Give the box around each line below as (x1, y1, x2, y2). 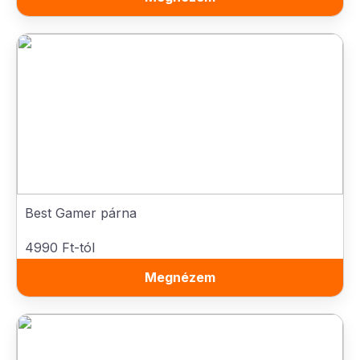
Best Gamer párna (25, 205, 137, 221)
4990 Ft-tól (25, 239, 95, 256)
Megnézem (145, 269, 215, 285)
